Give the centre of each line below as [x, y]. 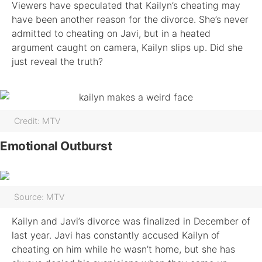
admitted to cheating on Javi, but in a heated [111, 33]
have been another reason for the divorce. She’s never [130, 19]
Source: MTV [39, 197]
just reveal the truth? [57, 61]
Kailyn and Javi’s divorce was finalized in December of [131, 221]
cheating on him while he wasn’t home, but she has [123, 249]
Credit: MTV [37, 121]
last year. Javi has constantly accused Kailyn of [116, 235]
